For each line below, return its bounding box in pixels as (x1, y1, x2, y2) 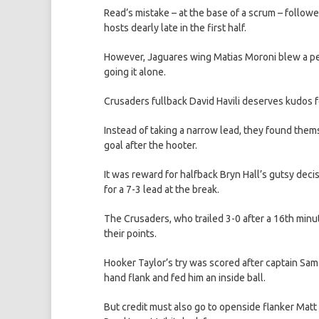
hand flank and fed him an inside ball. (104, 272, 266, 284)
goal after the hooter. (104, 140, 197, 152)
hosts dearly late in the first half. (104, 22, 246, 34)
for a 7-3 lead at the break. (104, 184, 219, 196)
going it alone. (104, 66, 166, 78)
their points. (104, 228, 157, 240)
